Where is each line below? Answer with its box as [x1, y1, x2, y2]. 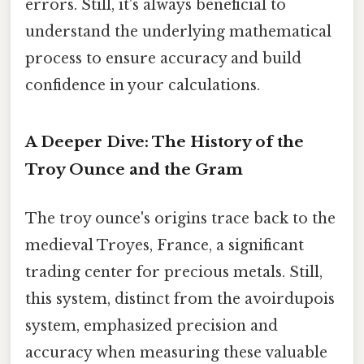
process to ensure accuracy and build [25, 49, 301, 67]
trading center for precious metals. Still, [25, 262, 323, 281]
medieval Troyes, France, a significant [25, 236, 304, 254]
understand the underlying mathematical [25, 22, 331, 41]
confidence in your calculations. [25, 76, 260, 94]
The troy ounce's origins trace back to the [25, 209, 336, 227]
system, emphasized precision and [25, 316, 278, 335]
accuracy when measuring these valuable [25, 343, 327, 362]
